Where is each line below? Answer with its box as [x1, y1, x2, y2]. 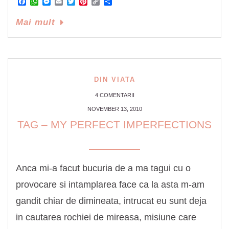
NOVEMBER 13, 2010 [87, 105, 142, 112]
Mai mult [16, 17, 55, 27]
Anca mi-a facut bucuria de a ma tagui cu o [16, 163, 191, 173]
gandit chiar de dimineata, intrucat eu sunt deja [16, 195, 207, 206]
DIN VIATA [94, 75, 135, 83]
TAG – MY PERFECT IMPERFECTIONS [17, 118, 212, 130]
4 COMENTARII [95, 91, 134, 98]
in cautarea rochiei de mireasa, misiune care [16, 212, 196, 222]
